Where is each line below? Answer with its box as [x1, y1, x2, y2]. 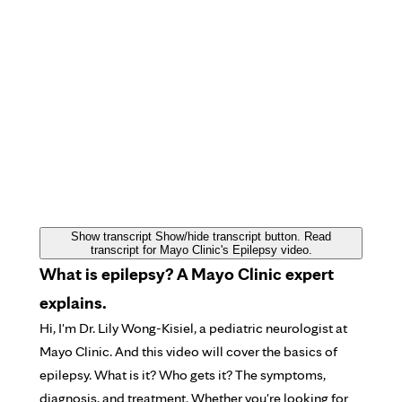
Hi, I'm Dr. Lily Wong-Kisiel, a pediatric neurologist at [39, 319, 347, 336]
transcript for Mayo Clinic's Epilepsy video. [90, 243, 312, 257]
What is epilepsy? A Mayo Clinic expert [39, 263, 334, 284]
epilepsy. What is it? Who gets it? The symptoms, [39, 366, 326, 383]
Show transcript [71, 230, 152, 243]
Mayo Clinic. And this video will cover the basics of [39, 343, 337, 360]
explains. [39, 292, 107, 313]
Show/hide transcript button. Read [155, 230, 331, 243]
